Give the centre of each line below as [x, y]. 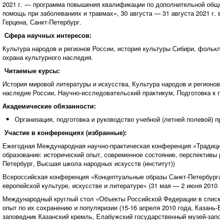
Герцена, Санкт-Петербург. [42, 22]
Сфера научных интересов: [48, 35]
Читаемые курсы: [32, 70]
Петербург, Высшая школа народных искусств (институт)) [88, 163]
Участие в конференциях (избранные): [65, 132]
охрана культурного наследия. [48, 57]
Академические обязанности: [49, 106]
